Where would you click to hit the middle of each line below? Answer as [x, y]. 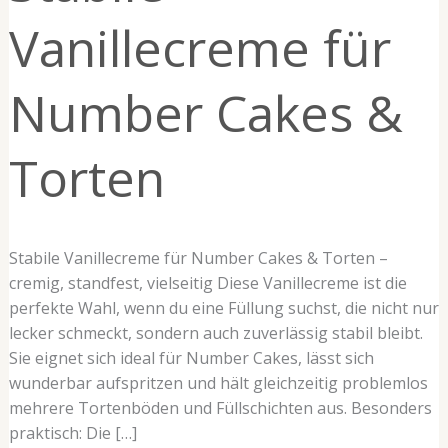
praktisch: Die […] [72, 433]
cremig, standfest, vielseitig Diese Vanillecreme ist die [207, 283]
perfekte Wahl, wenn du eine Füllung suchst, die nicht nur [223, 308]
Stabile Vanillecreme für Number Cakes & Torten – [198, 258]
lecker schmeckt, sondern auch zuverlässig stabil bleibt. [215, 333]
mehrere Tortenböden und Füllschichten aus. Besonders [220, 408]
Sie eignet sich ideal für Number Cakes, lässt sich [191, 358]
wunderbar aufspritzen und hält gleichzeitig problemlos [218, 383]
